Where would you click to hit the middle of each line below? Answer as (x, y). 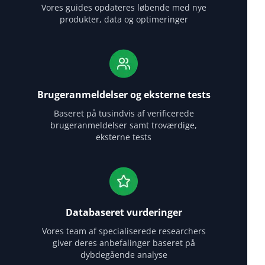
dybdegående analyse (124, 254)
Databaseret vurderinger (124, 212)
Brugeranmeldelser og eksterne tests (124, 94)
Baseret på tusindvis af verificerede (124, 113)
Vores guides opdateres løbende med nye (124, 7)
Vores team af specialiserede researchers (124, 231)
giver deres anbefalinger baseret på (124, 243)
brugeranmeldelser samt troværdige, (124, 125)
